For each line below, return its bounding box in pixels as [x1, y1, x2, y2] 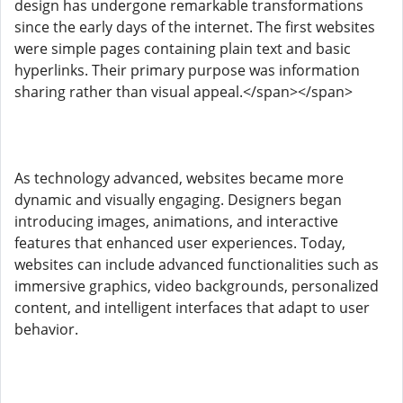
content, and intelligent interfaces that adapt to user [14, 298, 370, 318]
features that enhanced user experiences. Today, [14, 233, 345, 253]
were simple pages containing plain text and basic [14, 39, 351, 58]
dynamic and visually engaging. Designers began [14, 190, 342, 210]
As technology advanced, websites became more [14, 168, 344, 188]
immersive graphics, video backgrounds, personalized [14, 276, 379, 296]
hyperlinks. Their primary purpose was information [14, 60, 360, 80]
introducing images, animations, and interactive [14, 211, 338, 231]
